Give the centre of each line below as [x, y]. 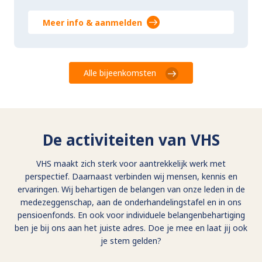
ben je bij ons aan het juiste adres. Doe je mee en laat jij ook [131, 227]
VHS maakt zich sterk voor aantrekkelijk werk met [131, 163]
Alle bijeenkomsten [120, 73]
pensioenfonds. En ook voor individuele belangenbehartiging [131, 215]
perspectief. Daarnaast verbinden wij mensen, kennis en [131, 176]
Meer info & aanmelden [92, 22]
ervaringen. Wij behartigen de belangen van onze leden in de [131, 189]
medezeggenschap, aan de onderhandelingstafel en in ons [131, 202]
